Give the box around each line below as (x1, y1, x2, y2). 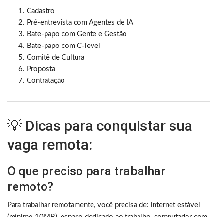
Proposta (27, 65, 55, 73)
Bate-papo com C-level (27, 42, 100, 49)
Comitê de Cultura (27, 53, 84, 61)
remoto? (7, 179, 53, 194)
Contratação (27, 77, 65, 84)
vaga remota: (7, 136, 92, 153)
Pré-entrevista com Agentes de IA (27, 18, 133, 26)
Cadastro (27, 7, 55, 15)
